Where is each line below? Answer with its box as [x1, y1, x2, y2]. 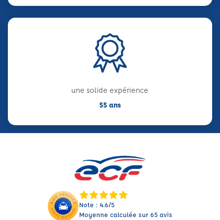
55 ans [99, 100, 121, 110]
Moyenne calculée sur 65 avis [79, 210, 173, 219]
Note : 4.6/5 [79, 200, 115, 209]
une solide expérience [71, 85, 149, 95]
